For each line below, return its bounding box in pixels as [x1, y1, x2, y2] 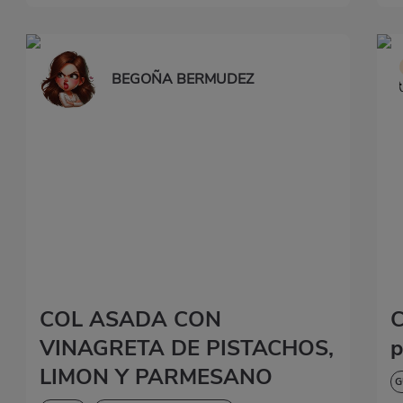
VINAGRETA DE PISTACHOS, [40, 334, 334, 363]
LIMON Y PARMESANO [40, 363, 273, 392]
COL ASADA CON [40, 305, 221, 335]
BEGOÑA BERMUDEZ [112, 69, 254, 90]
